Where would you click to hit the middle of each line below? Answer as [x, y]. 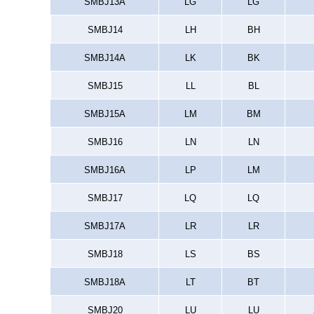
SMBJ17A [104, 226]
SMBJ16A [104, 170]
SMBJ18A [104, 282]
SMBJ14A [104, 58]
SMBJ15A [104, 114]
